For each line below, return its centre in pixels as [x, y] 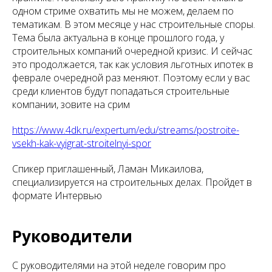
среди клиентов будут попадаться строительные [121, 91]
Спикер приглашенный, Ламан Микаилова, [108, 169]
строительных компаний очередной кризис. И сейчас [132, 51]
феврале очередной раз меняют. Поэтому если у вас [131, 78]
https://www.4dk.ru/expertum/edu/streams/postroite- [126, 130]
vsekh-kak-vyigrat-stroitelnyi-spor [82, 143]
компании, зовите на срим [71, 104]
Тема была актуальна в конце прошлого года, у [118, 38]
